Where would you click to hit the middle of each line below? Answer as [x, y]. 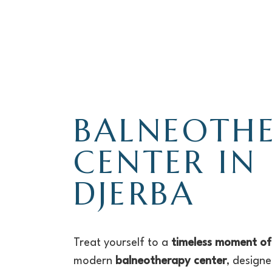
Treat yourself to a [122, 243]
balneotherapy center [171, 261]
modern [94, 261]
